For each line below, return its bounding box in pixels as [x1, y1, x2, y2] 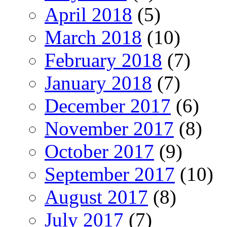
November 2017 [45, 117, 174, 139]
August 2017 [45, 185, 148, 208]
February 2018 [45, 49, 162, 71]
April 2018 [45, 3, 132, 25]
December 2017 [45, 94, 171, 117]
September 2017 [45, 163, 175, 185]
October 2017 [45, 140, 154, 162]
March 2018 [45, 26, 142, 48]
